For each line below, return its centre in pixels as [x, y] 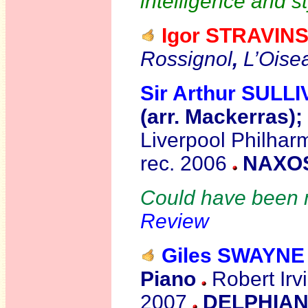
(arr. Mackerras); [221, 117]
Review [175, 221]
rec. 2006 [184, 163]
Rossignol [186, 59]
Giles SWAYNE [233, 255]
